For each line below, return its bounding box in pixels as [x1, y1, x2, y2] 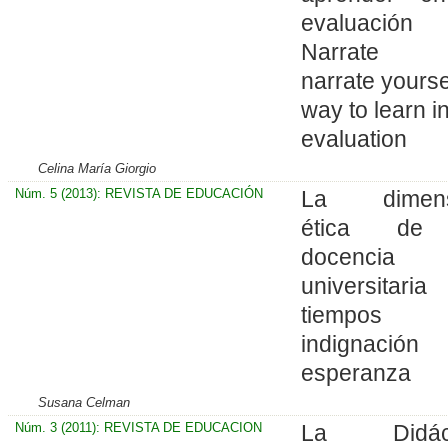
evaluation [300, 125, 407, 152]
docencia [300, 243, 395, 270]
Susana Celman [38, 394, 131, 410]
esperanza [300, 359, 411, 386]
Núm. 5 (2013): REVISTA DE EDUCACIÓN [14, 185, 263, 201]
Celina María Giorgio [38, 160, 157, 176]
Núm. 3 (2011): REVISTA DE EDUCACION [14, 419, 262, 435]
